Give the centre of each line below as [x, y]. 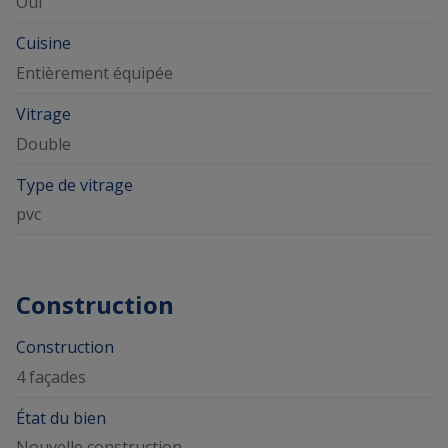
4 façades [51, 376]
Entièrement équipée [94, 72]
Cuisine [43, 43]
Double [43, 143]
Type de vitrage [74, 184]
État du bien [61, 417]
